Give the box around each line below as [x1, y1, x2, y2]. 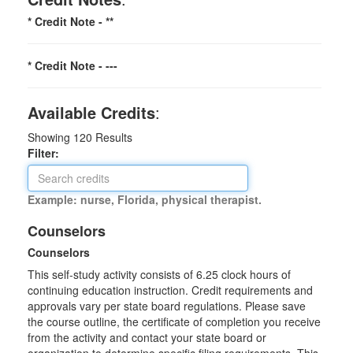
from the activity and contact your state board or [28, 329, 266, 345]
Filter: [28, 145, 69, 161]
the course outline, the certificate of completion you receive [28, 314, 321, 329]
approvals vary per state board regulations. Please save [28, 298, 306, 314]
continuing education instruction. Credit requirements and [28, 282, 313, 298]
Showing [28, 129, 73, 145]
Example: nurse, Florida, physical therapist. [28, 191, 262, 207]
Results [92, 129, 132, 145]
